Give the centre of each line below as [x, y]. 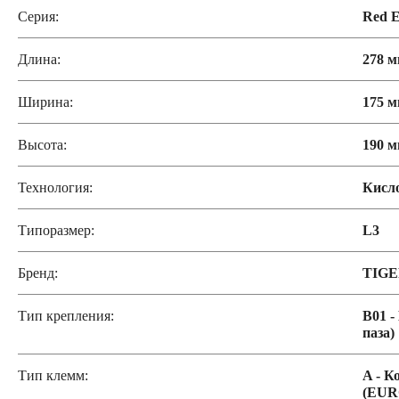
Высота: [42, 145]
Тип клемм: [53, 375]
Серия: [38, 16]
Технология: [55, 187]
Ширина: [45, 102]
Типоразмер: [56, 230]
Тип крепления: [66, 316]
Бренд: [38, 273]
